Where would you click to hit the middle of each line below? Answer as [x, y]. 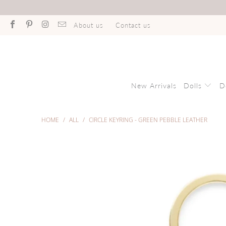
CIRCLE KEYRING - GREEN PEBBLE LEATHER [148, 120]
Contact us [133, 25]
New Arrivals [154, 86]
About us [88, 25]
